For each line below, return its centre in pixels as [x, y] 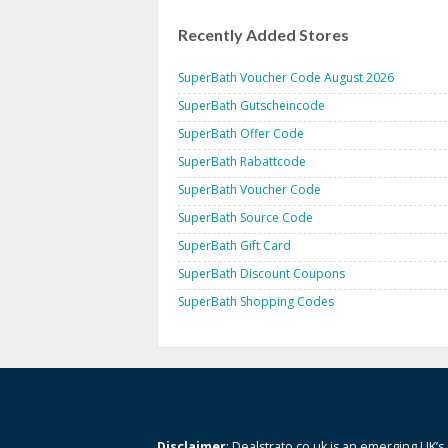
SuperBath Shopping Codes [256, 301]
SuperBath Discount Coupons [261, 273]
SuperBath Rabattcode [242, 161]
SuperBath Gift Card [234, 245]
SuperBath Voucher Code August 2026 [286, 77]
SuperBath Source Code [245, 217]
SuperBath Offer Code [241, 133]
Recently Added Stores [263, 34]
